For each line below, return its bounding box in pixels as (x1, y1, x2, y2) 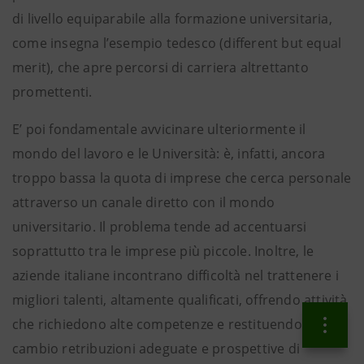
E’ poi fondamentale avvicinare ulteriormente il (12, 120, 306, 138)
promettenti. (12, 83, 93, 101)
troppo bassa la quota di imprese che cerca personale (12, 169, 352, 187)
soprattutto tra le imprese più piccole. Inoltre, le (12, 242, 314, 260)
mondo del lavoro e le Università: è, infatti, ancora (12, 145, 326, 162)
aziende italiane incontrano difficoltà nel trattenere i (12, 266, 340, 284)
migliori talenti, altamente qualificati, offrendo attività (12, 291, 348, 309)
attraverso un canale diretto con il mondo (12, 193, 275, 211)
